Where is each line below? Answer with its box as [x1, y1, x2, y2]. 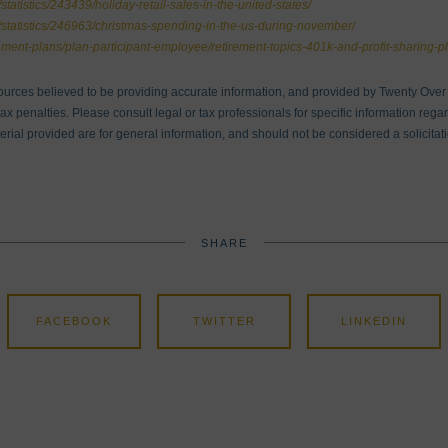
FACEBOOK [36, 315, 112, 328]
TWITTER [192, 315, 256, 328]
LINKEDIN [341, 315, 407, 328]
